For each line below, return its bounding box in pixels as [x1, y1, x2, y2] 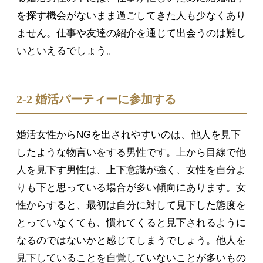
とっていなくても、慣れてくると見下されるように [16, 217, 246, 229]
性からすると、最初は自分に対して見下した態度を [16, 200, 246, 211]
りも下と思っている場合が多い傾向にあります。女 [16, 182, 246, 194]
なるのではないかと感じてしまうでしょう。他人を [16, 235, 246, 247]
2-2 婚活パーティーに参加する [16, 93, 176, 106]
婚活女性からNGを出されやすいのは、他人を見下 [16, 129, 241, 141]
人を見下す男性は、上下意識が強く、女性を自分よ [16, 164, 246, 176]
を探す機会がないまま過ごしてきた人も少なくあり [16, 10, 246, 22]
